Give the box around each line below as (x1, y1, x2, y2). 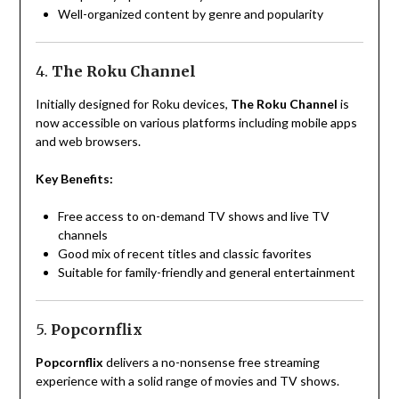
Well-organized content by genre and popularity (57, 6, 323, 22)
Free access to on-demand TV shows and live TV (57, 208, 330, 224)
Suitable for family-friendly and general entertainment (57, 265, 355, 281)
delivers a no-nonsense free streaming (102, 354, 320, 370)
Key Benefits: (35, 171, 113, 187)
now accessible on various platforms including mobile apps (35, 115, 357, 131)
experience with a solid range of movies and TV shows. (35, 373, 339, 389)
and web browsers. (35, 134, 141, 150)
